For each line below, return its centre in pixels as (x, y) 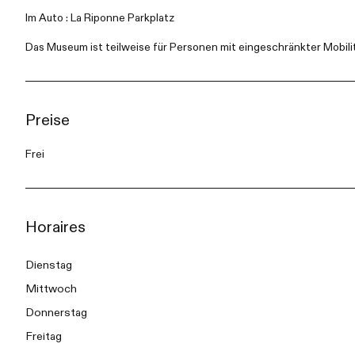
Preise (48, 120)
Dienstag (49, 265)
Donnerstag (56, 313)
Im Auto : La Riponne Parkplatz (100, 18)
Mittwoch (51, 289)
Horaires (55, 227)
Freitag (44, 336)
